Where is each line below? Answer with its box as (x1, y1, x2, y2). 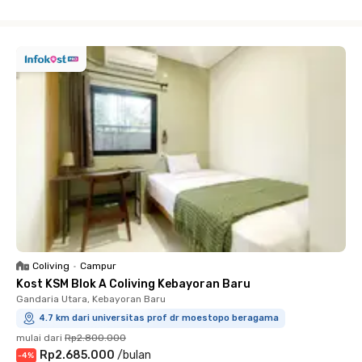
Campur (80, 260, 116, 271)
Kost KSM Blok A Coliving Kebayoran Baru (16, 277, 250, 291)
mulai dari (16, 332, 62, 343)
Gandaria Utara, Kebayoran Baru (16, 293, 166, 305)
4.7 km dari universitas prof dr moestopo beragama (39, 313, 279, 323)
